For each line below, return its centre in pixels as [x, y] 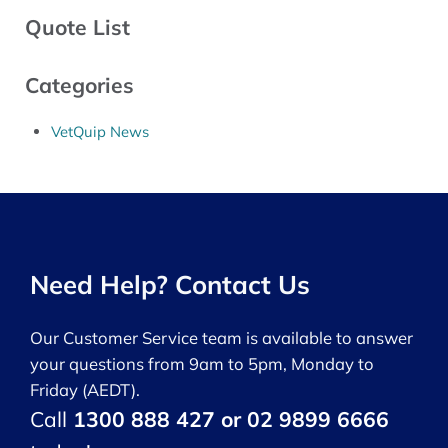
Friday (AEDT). [85, 390]
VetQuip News [99, 132]
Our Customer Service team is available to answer [221, 338]
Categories [79, 85]
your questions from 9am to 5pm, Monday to [202, 364]
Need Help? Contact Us [170, 284]
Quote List [77, 26]
